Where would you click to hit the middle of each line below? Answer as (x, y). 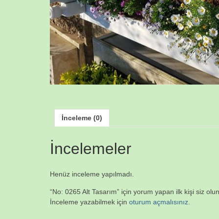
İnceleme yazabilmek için (89, 202)
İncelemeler (91, 148)
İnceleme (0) (82, 118)
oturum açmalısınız (159, 202)
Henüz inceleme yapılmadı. (92, 174)
